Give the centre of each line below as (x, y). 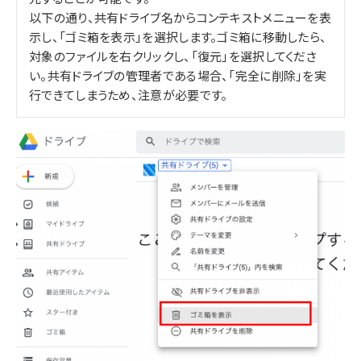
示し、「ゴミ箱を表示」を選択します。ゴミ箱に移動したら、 (178, 37)
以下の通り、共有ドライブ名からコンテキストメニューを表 (180, 18)
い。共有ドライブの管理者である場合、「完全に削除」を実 (178, 76)
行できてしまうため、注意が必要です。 (129, 95)
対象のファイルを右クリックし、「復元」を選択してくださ (173, 56)
